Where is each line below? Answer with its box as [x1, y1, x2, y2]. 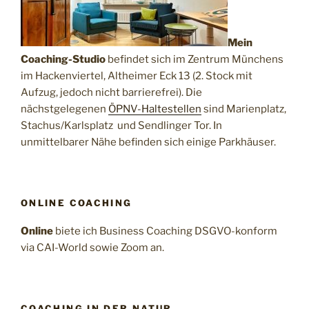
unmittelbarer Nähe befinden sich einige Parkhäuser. [21, 135, 276, 148]
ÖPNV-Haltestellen [108, 102, 201, 115]
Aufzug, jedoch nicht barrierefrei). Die [21, 86, 202, 99]
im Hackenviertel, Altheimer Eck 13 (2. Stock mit [21, 69, 252, 82]
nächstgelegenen [21, 102, 108, 115]
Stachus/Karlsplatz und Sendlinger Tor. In [21, 119, 222, 132]
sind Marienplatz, [201, 102, 286, 115]
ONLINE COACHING [21, 197, 132, 209]
